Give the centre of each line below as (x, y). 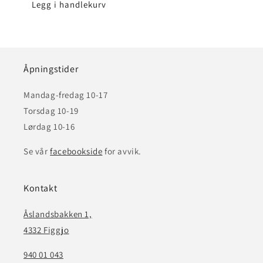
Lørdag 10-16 (49, 127)
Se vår (37, 151)
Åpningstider (51, 69)
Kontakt (41, 188)
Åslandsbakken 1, (58, 214)
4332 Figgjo (46, 230)
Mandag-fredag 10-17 (66, 95)
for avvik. (122, 151)
